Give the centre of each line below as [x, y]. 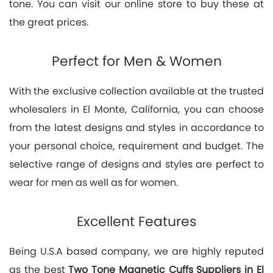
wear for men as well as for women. [94, 182]
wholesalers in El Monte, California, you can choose [136, 109]
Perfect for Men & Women [136, 61]
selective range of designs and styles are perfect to [136, 164]
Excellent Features [136, 221]
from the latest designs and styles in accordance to [136, 127]
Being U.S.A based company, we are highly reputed [136, 251]
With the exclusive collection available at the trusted [136, 91]
